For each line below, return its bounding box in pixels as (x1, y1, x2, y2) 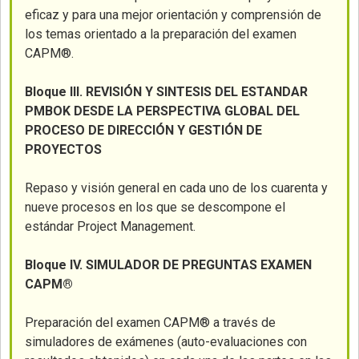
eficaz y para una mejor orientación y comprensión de (25, 7, 322, 22)
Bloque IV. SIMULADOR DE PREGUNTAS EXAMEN (25, 257, 313, 272)
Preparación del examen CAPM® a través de (25, 315, 276, 330)
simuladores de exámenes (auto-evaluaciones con (25, 334, 308, 349)
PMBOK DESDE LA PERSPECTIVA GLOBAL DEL (25, 103, 301, 119)
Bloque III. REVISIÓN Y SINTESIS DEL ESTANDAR (25, 84, 309, 99)
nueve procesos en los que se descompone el (25, 200, 286, 215)
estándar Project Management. (25, 219, 196, 234)
